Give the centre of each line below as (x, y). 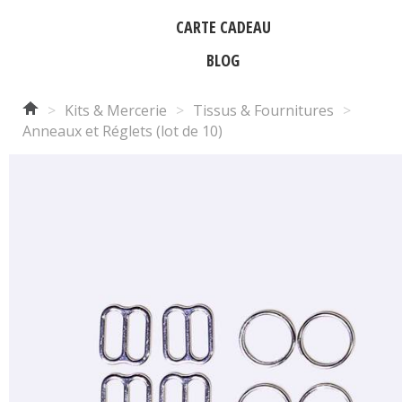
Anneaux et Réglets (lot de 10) (122, 131)
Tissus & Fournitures (263, 110)
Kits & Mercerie (116, 110)
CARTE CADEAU (223, 27)
